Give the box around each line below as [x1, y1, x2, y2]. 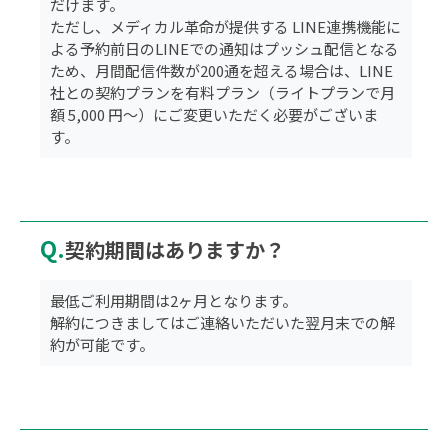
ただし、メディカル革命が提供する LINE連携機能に [50, 15, 402, 37]
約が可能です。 [50, 334, 155, 356]
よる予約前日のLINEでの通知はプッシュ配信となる [50, 37, 400, 59]
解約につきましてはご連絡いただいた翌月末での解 [50, 312, 396, 334]
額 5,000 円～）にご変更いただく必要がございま [50, 103, 379, 125]
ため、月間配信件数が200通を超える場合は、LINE [50, 59, 394, 81]
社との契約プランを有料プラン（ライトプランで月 [50, 81, 396, 103]
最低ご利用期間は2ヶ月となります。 [50, 290, 298, 312]
